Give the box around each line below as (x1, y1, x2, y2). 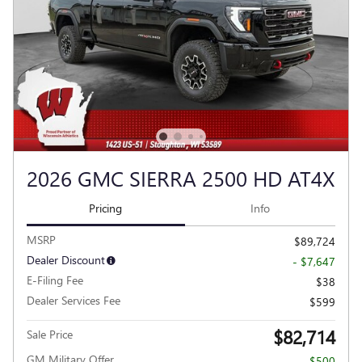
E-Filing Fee (27, 271, 83, 288)
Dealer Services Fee (27, 292, 120, 308)
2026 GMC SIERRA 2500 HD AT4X (27, 163, 335, 193)
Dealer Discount (27, 251, 105, 267)
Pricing (89, 200, 123, 217)
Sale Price (27, 326, 73, 342)
